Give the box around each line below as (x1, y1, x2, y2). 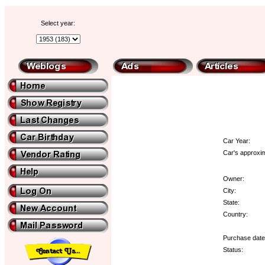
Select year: (41, 20, 75, 27)
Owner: (222, 174, 244, 182)
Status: (222, 245, 243, 253)
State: (222, 198, 240, 206)
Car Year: (222, 137, 250, 144)
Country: (222, 210, 248, 218)
